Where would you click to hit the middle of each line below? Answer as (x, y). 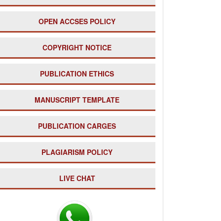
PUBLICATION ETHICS (77, 74)
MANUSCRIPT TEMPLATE (77, 100)
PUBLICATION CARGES (77, 126)
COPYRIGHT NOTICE (77, 47)
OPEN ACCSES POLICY (77, 21)
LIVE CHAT (77, 178)
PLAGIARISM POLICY (77, 152)
